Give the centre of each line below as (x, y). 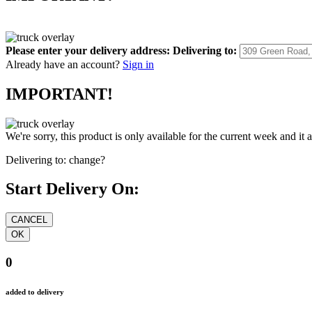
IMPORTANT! (59, 94)
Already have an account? (63, 64)
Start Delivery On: (72, 189)
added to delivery (35, 292)
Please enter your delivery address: (88, 50)
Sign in (138, 64)
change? (87, 159)
